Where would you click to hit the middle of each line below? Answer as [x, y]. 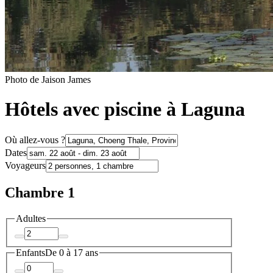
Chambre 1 [40, 192]
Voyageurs [25, 165]
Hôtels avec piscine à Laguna [125, 109]
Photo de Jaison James [48, 79]
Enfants [30, 253]
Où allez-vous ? [35, 140]
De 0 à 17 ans [72, 253]
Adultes [31, 218]
